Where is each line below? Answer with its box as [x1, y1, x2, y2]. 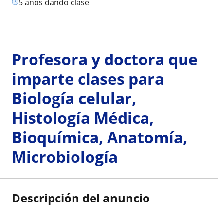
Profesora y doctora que [12, 49, 198, 70]
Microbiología [12, 146, 118, 167]
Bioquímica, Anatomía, [12, 127, 187, 147]
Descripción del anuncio [12, 190, 150, 206]
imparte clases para [12, 68, 164, 89]
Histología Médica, [12, 107, 154, 128]
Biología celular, [12, 88, 136, 109]
